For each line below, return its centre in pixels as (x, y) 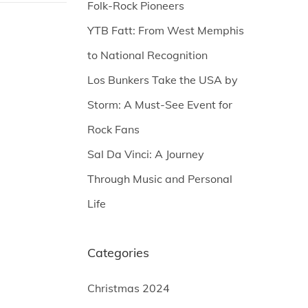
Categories (118, 253)
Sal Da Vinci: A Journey (146, 154)
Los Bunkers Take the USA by (163, 80)
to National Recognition (147, 55)
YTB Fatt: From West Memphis (166, 30)
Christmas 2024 (129, 288)
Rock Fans (113, 129)
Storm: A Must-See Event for (160, 104)
